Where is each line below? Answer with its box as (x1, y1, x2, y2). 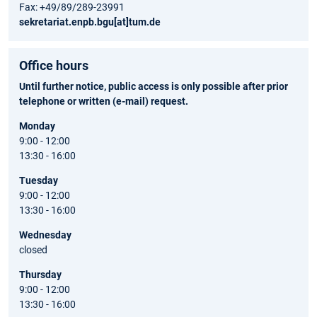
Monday (19, 120, 55, 132)
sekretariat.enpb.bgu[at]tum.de (19, 16, 161, 28)
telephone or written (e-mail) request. (19, 95, 188, 107)
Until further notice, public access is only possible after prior (19, 80, 288, 92)
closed (19, 243, 47, 255)
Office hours (19, 57, 88, 73)
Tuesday (19, 174, 58, 186)
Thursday (19, 268, 62, 280)
